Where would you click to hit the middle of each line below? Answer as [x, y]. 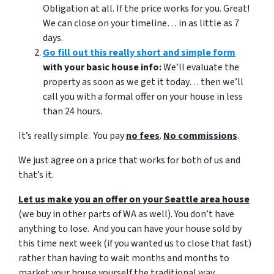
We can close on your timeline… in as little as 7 [141, 24]
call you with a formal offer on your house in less [143, 97]
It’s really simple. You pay [72, 136]
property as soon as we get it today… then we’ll [143, 82]
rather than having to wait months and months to [124, 258]
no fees [143, 136]
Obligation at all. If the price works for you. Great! [146, 9]
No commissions [200, 136]
